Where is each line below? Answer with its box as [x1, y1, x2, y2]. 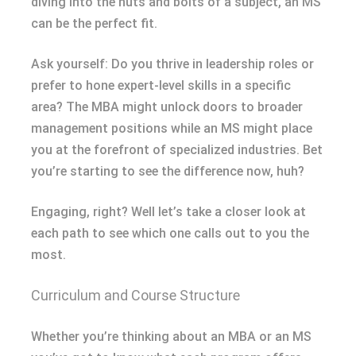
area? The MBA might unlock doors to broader [31, 99, 303, 114]
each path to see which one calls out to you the [31, 225, 309, 241]
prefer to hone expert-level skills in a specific [31, 77, 291, 93]
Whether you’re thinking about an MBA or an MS [31, 328, 311, 344]
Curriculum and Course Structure [31, 286, 240, 304]
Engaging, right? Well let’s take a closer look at [31, 203, 306, 219]
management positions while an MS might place [31, 120, 312, 136]
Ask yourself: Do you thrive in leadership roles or [31, 56, 314, 72]
